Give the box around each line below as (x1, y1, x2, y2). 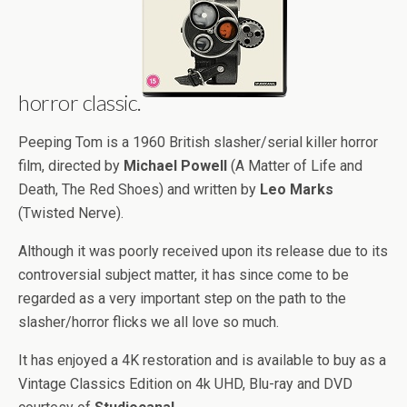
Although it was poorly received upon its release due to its (18, 243, 388, 260)
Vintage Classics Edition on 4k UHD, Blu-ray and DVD (18, 375, 352, 392)
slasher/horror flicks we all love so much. (18, 313, 279, 331)
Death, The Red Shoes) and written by (18, 181, 260, 198)
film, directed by (18, 157, 124, 174)
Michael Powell (124, 157, 227, 174)
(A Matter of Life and (227, 157, 362, 174)
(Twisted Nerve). (18, 204, 124, 222)
